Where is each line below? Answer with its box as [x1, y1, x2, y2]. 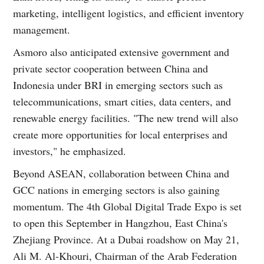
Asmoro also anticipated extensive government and [13, 44, 230, 59]
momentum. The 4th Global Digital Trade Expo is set [13, 199, 242, 213]
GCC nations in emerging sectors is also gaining [13, 182, 220, 197]
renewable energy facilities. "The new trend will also [13, 110, 239, 125]
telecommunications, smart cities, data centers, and [13, 94, 232, 108]
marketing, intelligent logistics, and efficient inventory [13, 5, 245, 20]
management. [13, 22, 71, 37]
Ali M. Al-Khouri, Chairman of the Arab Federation [13, 248, 237, 263]
